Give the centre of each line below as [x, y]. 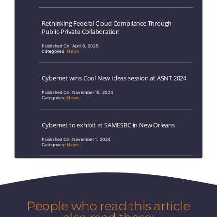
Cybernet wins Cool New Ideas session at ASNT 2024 [114, 78]
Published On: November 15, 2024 [77, 93]
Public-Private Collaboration [81, 31]
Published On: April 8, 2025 [70, 46]
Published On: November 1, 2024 [76, 139]
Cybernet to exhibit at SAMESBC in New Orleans [108, 125]
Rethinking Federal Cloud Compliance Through [107, 23]
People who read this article [108, 206]
